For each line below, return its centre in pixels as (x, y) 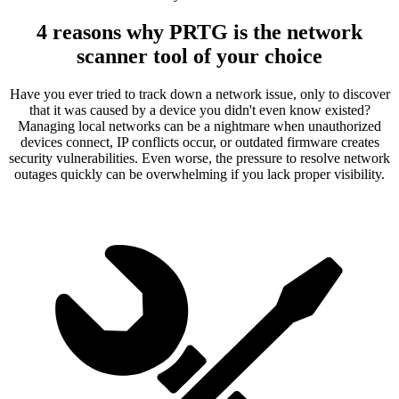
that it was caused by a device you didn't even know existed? (199, 110)
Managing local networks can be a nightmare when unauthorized (199, 126)
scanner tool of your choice (199, 57)
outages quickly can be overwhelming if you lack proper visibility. (199, 174)
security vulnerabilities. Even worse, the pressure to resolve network (199, 158)
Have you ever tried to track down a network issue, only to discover (199, 94)
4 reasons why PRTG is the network (199, 33)
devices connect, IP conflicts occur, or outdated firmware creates (199, 142)
